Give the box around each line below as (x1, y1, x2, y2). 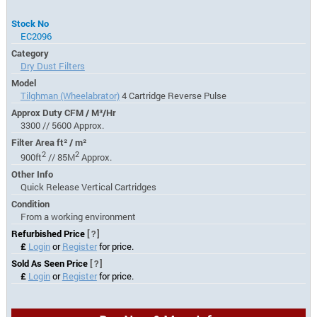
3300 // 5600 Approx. (20, 120, 104, 132)
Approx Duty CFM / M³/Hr (11, 107, 117, 119)
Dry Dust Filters (20, 60, 85, 72)
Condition (11, 198, 50, 210)
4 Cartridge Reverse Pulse (119, 90, 226, 102)
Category (11, 47, 50, 59)
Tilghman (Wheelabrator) (20, 90, 120, 102)
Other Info (11, 168, 54, 180)
